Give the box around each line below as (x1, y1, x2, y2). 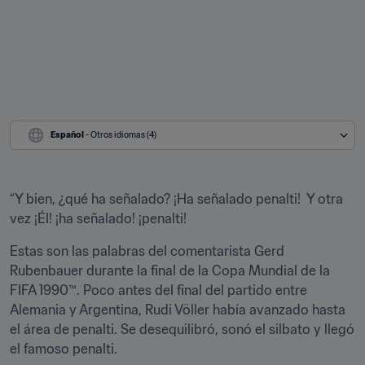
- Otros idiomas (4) (86, 130, 156, 140)
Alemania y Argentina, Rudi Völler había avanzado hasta (10, 301, 345, 318)
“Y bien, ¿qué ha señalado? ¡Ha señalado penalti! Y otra (10, 191, 343, 207)
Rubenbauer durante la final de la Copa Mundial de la (10, 262, 330, 279)
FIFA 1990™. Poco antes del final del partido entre (10, 282, 307, 298)
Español (51, 130, 84, 140)
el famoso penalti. (10, 341, 121, 357)
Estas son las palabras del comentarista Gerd (10, 243, 284, 259)
